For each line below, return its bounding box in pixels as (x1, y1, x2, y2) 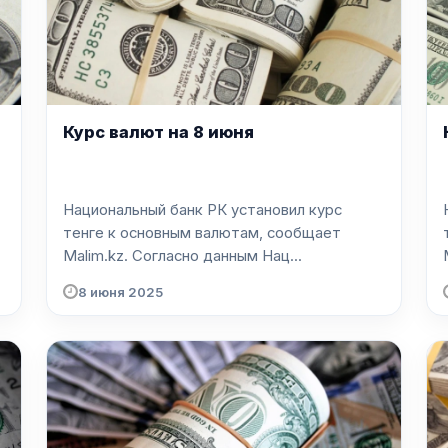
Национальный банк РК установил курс (63, 201, 342, 220)
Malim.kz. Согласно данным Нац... (132, 247, 302, 266)
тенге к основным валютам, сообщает (63, 224, 341, 243)
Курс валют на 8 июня (63, 121, 254, 142)
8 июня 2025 (78, 283, 163, 300)
